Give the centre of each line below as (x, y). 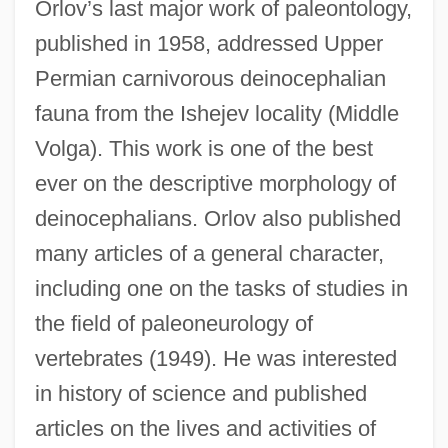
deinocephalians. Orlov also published (217, 218)
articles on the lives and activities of (205, 428)
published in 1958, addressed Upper (208, 43)
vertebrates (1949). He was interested (215, 358)
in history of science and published (200, 393)
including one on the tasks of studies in (221, 288)
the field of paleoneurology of (173, 323)
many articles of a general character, (209, 253)
